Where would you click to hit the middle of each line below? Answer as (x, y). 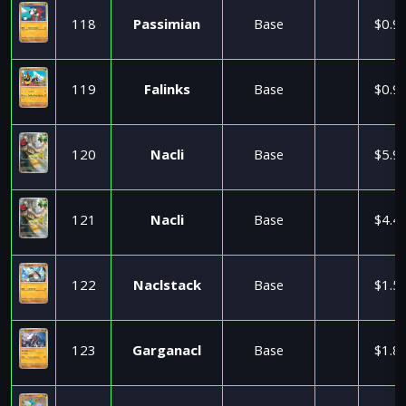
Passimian (167, 26)
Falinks (167, 92)
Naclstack (167, 287)
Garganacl (167, 353)
